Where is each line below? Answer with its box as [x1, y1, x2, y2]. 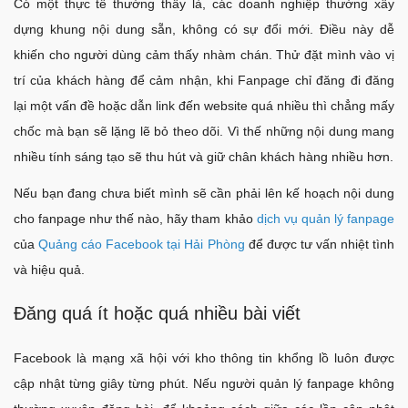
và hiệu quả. [14, 261, 85, 277]
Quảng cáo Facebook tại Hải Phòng [38, 236, 245, 251]
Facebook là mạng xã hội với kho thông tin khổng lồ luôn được [14, 350, 394, 365]
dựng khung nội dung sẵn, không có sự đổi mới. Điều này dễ [14, 21, 394, 36]
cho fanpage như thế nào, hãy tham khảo [14, 210, 257, 226]
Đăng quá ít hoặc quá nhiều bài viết [14, 302, 301, 323]
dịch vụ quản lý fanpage [256, 210, 395, 226]
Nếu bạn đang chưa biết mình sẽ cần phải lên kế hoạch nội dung [14, 185, 394, 200]
